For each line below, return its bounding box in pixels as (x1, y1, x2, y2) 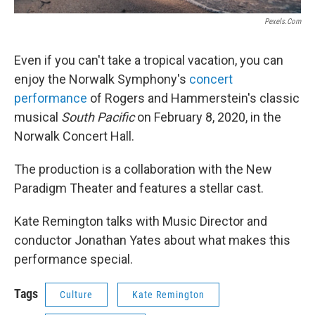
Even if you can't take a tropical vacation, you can (14, 53, 283, 67)
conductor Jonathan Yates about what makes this (14, 233, 290, 247)
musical (14, 110, 58, 124)
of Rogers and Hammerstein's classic (90, 91, 300, 105)
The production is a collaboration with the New (14, 162, 272, 176)
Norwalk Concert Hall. (14, 129, 137, 143)
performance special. (14, 252, 136, 266)
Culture (60, 289, 93, 300)
